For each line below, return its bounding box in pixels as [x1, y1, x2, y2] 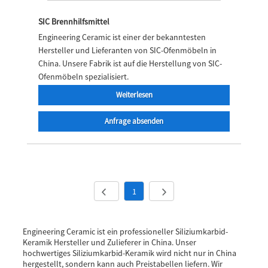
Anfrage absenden [105, 116, 163, 127]
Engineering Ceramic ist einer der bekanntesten [38, 31, 206, 42]
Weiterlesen [115, 90, 153, 100]
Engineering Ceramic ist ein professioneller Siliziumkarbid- [22, 226, 228, 237]
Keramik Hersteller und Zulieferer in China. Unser [22, 236, 196, 248]
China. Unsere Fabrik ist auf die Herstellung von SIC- [38, 57, 222, 69]
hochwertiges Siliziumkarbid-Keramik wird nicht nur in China [22, 247, 236, 258]
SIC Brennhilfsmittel [38, 16, 109, 27]
